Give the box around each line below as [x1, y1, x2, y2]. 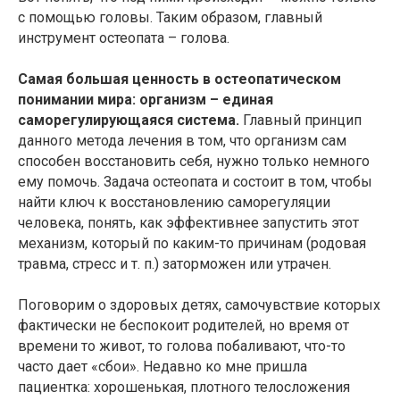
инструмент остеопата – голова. [18, 29, 229, 47]
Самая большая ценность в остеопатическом [18, 71, 341, 88]
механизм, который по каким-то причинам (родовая [18, 235, 366, 253]
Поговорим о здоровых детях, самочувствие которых [18, 296, 380, 314]
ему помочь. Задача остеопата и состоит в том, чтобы [18, 173, 372, 191]
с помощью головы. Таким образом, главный [18, 9, 322, 27]
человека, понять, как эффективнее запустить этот [18, 214, 359, 232]
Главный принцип [239, 112, 362, 129]
